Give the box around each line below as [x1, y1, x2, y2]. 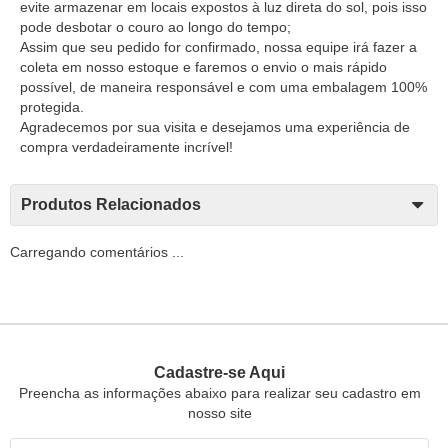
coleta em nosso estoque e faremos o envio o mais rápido [20, 58, 387, 75]
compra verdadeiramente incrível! [20, 138, 233, 155]
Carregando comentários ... [10, 243, 184, 260]
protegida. [20, 98, 84, 115]
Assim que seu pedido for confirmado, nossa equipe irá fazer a [20, 38, 417, 55]
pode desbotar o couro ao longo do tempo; [20, 18, 291, 35]
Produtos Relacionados [21, 195, 201, 213]
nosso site [187, 404, 252, 421]
